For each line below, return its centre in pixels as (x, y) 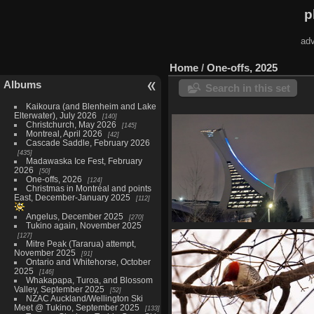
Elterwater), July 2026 (55, 115)
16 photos (270, 243)
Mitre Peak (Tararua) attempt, (81, 243)
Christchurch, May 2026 (71, 124)
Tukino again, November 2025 (83, 225)
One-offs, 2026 (54, 179)
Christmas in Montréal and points (88, 188)
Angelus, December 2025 (74, 216)
